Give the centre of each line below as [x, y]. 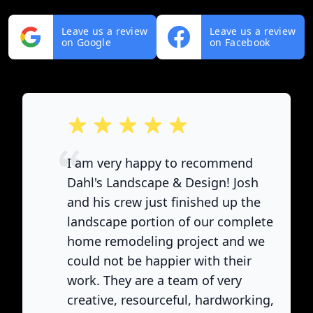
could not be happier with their [159, 261]
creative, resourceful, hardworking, [170, 300]
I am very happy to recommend [160, 163]
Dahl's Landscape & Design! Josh [163, 182]
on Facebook [240, 42]
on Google [86, 42]
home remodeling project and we [166, 241]
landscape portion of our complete [170, 221]
